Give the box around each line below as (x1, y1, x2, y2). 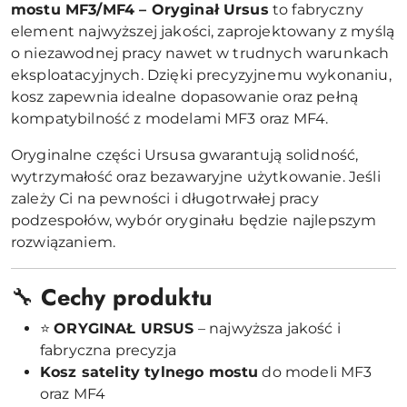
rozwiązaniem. (11, 233, 116, 251)
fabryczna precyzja (40, 341, 176, 359)
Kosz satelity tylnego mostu (40, 362, 259, 381)
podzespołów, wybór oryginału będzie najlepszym (11, 211, 377, 229)
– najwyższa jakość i (194, 319, 341, 337)
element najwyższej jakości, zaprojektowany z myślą (11, 22, 395, 40)
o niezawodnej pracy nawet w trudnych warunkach (11, 44, 390, 62)
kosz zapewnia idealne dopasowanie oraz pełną (11, 87, 359, 105)
